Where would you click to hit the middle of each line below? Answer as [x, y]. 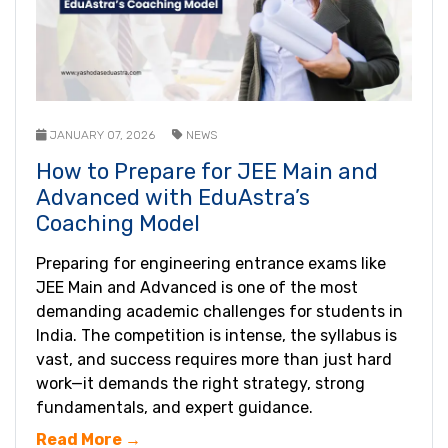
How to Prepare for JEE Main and [207, 171]
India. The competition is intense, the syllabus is [216, 335]
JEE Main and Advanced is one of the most [197, 287]
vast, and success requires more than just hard [214, 359]
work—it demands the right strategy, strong [200, 383]
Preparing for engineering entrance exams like [211, 263]
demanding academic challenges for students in [219, 311]
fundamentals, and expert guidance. [174, 407]
